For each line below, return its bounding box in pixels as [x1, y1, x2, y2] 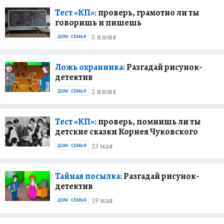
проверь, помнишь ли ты [96, 115, 200, 127]
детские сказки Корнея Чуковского [55, 125, 198, 137]
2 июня [91, 86, 116, 97]
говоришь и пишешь [55, 16, 141, 28]
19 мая [91, 195, 113, 206]
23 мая [91, 140, 113, 152]
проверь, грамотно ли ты [96, 6, 199, 18]
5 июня [91, 31, 116, 43]
